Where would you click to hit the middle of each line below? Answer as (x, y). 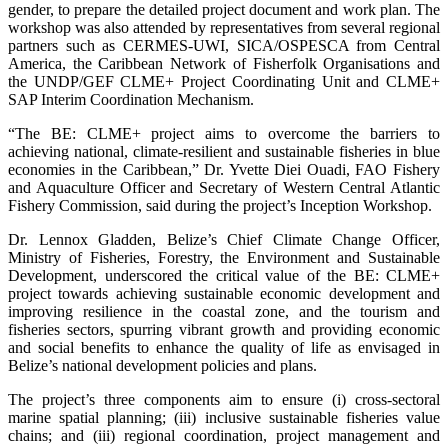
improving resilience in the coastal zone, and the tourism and (224, 312)
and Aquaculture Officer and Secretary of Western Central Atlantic (224, 188)
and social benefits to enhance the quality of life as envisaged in (224, 348)
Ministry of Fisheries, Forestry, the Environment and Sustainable (224, 258)
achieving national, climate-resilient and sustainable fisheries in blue (224, 152)
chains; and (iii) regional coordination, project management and (224, 436)
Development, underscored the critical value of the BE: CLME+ (224, 276)
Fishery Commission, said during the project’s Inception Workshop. (220, 206)
